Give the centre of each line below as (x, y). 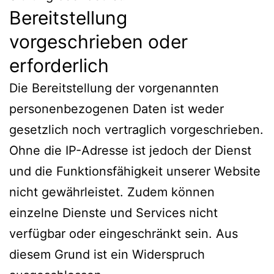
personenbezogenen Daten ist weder (117, 109)
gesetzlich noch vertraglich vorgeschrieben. (136, 129)
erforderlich (59, 65)
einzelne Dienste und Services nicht (113, 213)
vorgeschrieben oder (98, 41)
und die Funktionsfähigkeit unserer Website (135, 171)
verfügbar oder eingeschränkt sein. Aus (124, 233)
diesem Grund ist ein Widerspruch (107, 254)
